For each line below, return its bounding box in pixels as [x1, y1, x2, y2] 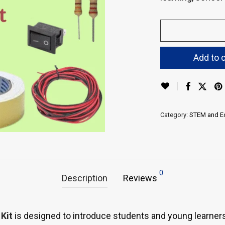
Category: [160, 111, 189, 119]
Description [62, 173, 107, 183]
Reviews [123, 173, 159, 183]
